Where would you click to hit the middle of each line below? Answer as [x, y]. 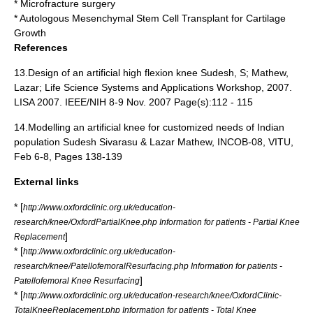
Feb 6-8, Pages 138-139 [68, 156]
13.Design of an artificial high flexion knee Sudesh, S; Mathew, [151, 73]
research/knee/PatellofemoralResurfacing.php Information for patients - [148, 266]
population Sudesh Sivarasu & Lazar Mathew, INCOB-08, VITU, [154, 142]
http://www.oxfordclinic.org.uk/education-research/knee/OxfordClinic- [152, 295]
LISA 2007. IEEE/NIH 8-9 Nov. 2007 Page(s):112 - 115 [133, 102]
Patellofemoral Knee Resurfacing [77, 281]
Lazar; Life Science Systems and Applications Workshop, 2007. [153, 87]
